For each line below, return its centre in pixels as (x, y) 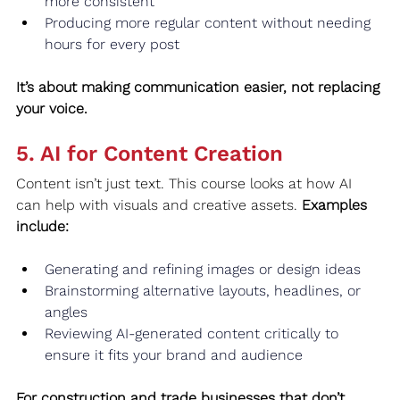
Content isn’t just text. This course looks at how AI (186, 183)
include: (42, 226)
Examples (337, 204)
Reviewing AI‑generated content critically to (194, 333)
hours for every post (112, 44)
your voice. (52, 108)
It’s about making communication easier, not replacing (200, 87)
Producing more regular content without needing (210, 22)
